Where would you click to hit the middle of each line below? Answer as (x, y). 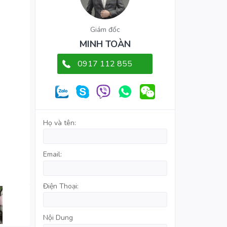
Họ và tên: (59, 123)
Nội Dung (58, 218)
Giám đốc (105, 29)
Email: (52, 155)
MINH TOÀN (105, 44)
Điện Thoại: (61, 186)
